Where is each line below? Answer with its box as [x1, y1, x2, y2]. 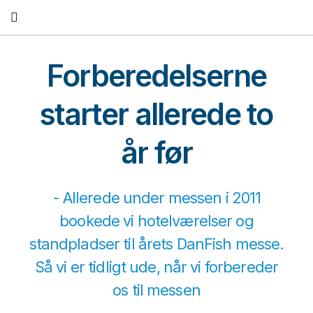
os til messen [112, 281, 201, 300]
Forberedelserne [46, 58, 267, 94]
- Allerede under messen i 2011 [52, 189, 261, 208]
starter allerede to [40, 96, 273, 132]
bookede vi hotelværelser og [59, 212, 254, 231]
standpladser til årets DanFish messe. [29, 235, 284, 254]
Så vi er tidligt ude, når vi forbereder [34, 258, 279, 277]
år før [121, 135, 192, 170]
